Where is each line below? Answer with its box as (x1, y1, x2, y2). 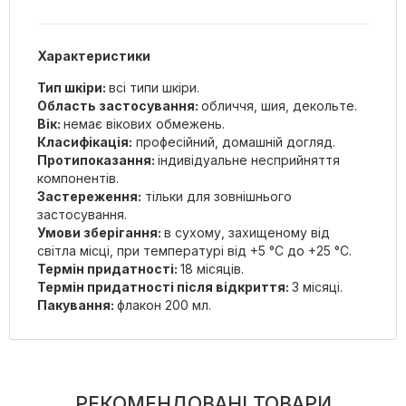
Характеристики (37, 47, 150, 63)
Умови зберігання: (37, 224, 164, 240)
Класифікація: (37, 133, 132, 150)
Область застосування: (37, 97, 201, 113)
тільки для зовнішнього (141, 188, 292, 204)
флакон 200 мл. (117, 296, 211, 313)
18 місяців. (180, 260, 244, 276)
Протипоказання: (37, 151, 158, 168)
